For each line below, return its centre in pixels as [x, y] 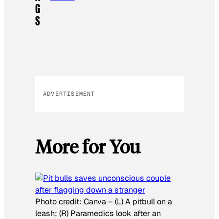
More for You [88, 146]
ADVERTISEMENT [69, 94]
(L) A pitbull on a [143, 202]
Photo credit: [59, 202]
